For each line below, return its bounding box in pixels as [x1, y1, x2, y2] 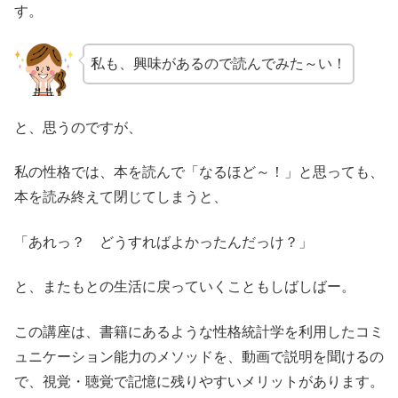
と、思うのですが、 [14, 119, 142, 135]
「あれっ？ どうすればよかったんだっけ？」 [14, 234, 313, 250]
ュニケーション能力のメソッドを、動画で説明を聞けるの [14, 348, 384, 364]
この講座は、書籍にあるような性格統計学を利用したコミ [14, 323, 384, 339]
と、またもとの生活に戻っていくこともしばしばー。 [14, 279, 355, 295]
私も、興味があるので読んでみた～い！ [90, 56, 346, 72]
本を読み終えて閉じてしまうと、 [14, 189, 227, 205]
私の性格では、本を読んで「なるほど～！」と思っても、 [14, 164, 384, 180]
